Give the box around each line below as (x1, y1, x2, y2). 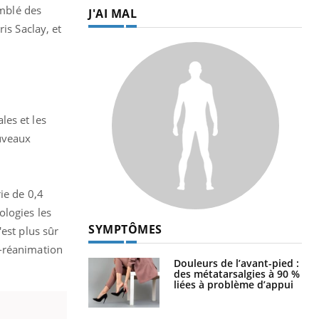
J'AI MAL (88, 5, 137, 21)
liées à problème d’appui (174, 277, 293, 291)
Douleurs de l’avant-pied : (174, 256, 299, 270)
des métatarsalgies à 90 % (174, 266, 300, 281)
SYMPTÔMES (88, 221, 162, 237)
